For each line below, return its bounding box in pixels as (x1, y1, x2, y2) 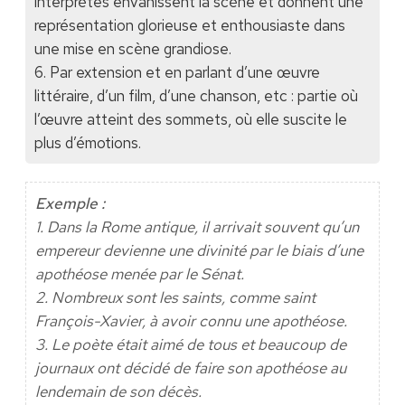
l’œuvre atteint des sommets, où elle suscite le (33, 109, 347, 130)
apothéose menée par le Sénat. (34, 264, 244, 285)
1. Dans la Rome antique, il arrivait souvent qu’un (34, 217, 359, 238)
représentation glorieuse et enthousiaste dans (33, 15, 345, 36)
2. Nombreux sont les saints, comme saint (34, 287, 316, 308)
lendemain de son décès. (34, 381, 202, 402)
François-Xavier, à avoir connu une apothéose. (34, 311, 347, 332)
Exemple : (34, 193, 105, 214)
